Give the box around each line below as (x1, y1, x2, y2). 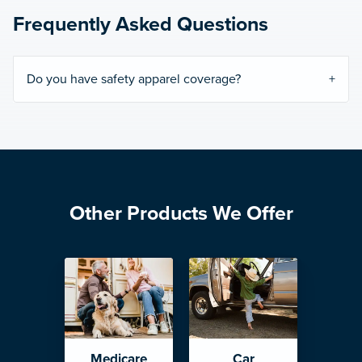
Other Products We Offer (69, 200, 293, 225)
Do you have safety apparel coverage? (27, 70, 241, 87)
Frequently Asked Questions (13, 11, 268, 36)
